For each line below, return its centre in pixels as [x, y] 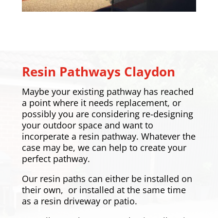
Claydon [149, 71]
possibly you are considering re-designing [107, 114]
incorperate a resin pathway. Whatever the [109, 136]
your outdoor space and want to [87, 125]
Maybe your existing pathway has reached [108, 91]
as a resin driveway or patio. [79, 201]
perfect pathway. [57, 158]
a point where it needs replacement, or [101, 102]
